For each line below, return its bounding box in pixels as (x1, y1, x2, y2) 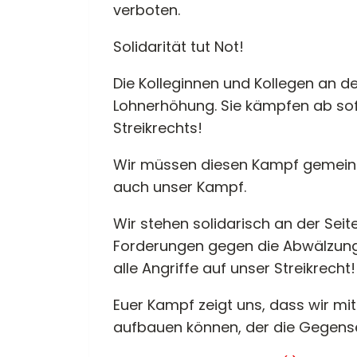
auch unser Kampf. (113, 177, 246, 197)
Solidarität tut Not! (113, 37, 244, 57)
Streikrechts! (113, 118, 202, 138)
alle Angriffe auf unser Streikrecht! (113, 258, 355, 278)
